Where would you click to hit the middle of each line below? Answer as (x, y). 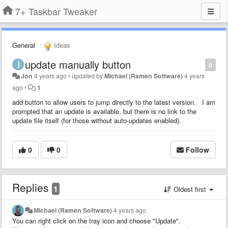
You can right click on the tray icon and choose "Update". (96, 220)
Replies (32, 187)
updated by (88, 76)
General (24, 45)
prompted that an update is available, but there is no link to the (104, 111)
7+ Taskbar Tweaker (56, 11)
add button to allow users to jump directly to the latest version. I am (114, 102)
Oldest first (190, 189)
